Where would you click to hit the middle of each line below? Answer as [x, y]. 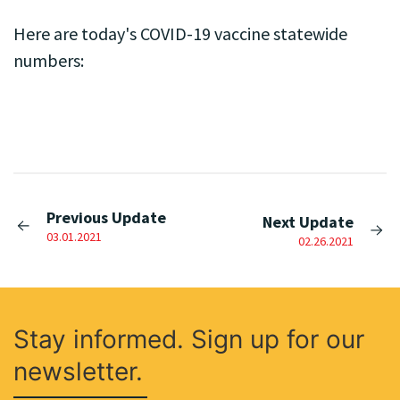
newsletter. [78, 371]
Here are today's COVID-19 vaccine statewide [180, 33]
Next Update [308, 222]
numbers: [49, 60]
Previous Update [107, 217]
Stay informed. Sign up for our [189, 339]
